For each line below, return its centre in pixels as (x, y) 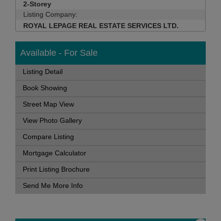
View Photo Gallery (52, 121)
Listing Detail (43, 72)
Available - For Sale (59, 53)
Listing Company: (50, 14)
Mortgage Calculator (55, 153)
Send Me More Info (53, 186)
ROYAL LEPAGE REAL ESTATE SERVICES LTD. (101, 26)
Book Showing (45, 88)
